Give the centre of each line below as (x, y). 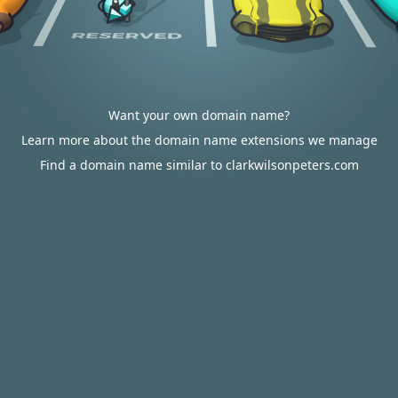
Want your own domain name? (199, 115)
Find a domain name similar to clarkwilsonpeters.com (199, 165)
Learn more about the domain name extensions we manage (199, 140)
